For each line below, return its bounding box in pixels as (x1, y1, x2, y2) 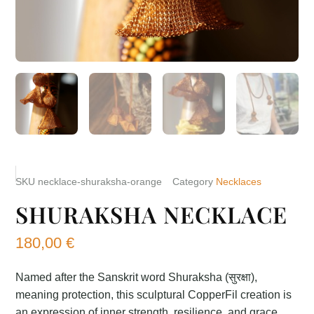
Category (172, 175, 214, 187)
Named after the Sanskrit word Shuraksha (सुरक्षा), (15, 271, 258, 284)
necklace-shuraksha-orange (38, 175, 163, 187)
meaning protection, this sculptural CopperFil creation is (15, 289, 292, 301)
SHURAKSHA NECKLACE (15, 199, 288, 230)
